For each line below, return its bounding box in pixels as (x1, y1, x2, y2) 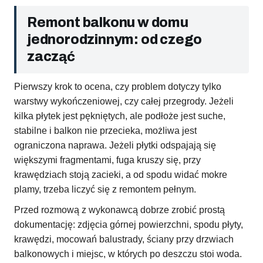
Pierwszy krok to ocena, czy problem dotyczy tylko (14, 82, 221, 92)
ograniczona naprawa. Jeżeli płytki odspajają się (14, 140, 216, 151)
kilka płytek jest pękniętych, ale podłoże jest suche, (14, 111, 225, 122)
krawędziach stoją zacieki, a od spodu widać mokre (14, 170, 227, 180)
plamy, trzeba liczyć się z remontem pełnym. (14, 184, 196, 195)
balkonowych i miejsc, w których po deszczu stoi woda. (14, 249, 242, 259)
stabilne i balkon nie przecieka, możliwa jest (14, 126, 197, 136)
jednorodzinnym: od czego (27, 32, 203, 48)
